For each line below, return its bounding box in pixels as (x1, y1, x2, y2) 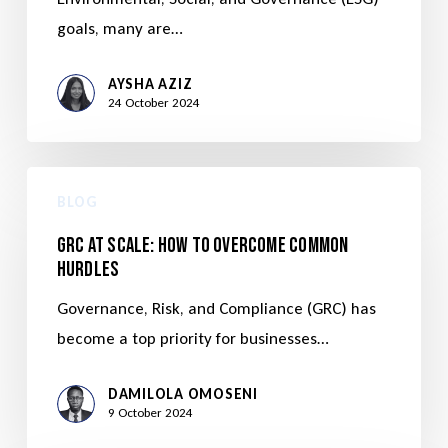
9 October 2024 (107, 405, 193, 421)
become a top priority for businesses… (56, 328, 329, 350)
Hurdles (56, 257, 120, 283)
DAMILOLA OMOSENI (107, 385, 258, 404)
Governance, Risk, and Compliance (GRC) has (56, 298, 376, 320)
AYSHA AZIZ (107, 74, 193, 93)
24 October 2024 (107, 94, 200, 110)
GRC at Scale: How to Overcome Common (56, 233, 349, 259)
